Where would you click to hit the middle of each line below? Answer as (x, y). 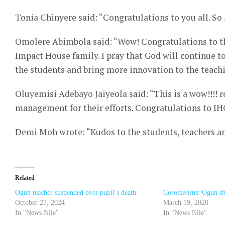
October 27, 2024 (40, 203)
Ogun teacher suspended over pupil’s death (76, 193)
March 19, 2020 (186, 203)
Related (25, 178)
